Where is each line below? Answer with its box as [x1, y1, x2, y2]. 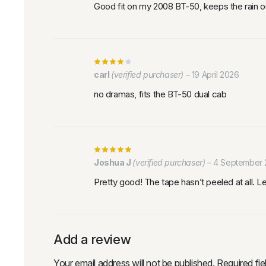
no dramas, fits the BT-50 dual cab [94, 88, 227, 100]
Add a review [53, 232, 131, 248]
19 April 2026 [191, 69, 239, 80]
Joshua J [94, 157, 133, 168]
